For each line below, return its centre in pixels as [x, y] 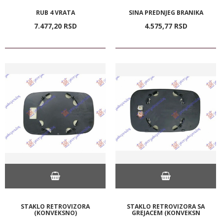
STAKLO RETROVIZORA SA [166, 206]
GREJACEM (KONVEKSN [166, 213]
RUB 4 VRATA [55, 12]
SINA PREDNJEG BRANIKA [166, 12]
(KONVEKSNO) [55, 213]
